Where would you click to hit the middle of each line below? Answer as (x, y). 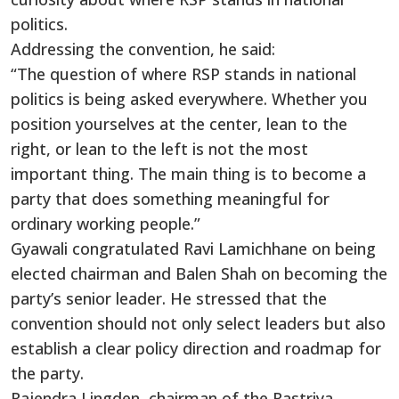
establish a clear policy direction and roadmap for (196, 348)
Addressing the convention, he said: (143, 49)
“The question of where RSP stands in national (183, 73)
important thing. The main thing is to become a (188, 173)
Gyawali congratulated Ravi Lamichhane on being (193, 248)
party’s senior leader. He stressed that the (169, 298)
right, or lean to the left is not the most (159, 148)
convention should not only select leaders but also (198, 323)
